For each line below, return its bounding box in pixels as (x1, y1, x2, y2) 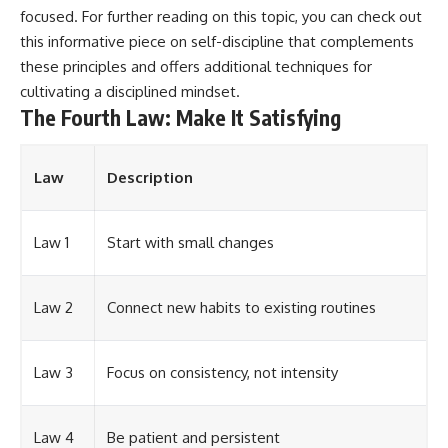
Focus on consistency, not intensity (107, 363, 338, 383)
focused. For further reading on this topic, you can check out (20, 6, 422, 26)
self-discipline (191, 31, 284, 51)
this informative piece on (20, 31, 191, 51)
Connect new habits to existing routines (107, 298, 376, 318)
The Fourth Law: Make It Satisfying (20, 103, 341, 131)
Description (107, 168, 193, 188)
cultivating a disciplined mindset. (20, 81, 240, 101)
